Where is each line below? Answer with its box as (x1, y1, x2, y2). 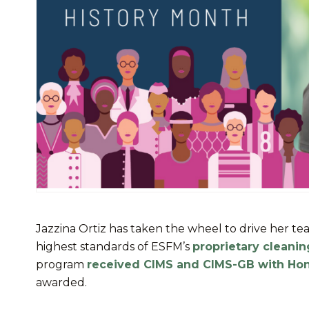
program (36, 258, 87, 272)
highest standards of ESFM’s (36, 240, 192, 254)
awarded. (36, 276, 87, 290)
